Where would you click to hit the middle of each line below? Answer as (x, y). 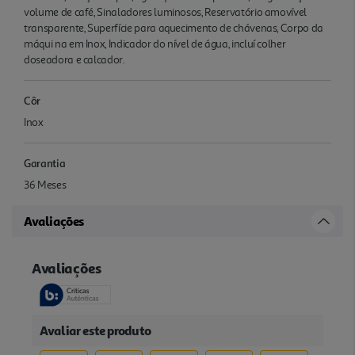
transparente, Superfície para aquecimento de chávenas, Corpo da (174, 29)
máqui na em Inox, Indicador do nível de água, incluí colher (155, 44)
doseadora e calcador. (74, 60)
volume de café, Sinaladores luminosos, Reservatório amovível (166, 13)
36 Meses (45, 185)
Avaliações (54, 221)
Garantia (45, 163)
